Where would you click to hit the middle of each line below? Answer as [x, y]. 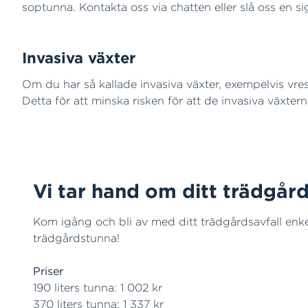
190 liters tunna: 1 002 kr [98, 287]
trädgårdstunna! [76, 238]
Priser [48, 271]
